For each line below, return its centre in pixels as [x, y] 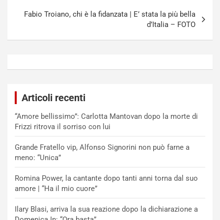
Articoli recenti [54, 97]
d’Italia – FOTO [171, 24]
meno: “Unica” [38, 157]
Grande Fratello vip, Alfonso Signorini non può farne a [102, 147]
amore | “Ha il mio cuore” [56, 188]
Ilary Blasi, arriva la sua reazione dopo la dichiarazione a [106, 209]
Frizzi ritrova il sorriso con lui [63, 126]
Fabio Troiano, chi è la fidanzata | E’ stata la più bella [110, 14]
